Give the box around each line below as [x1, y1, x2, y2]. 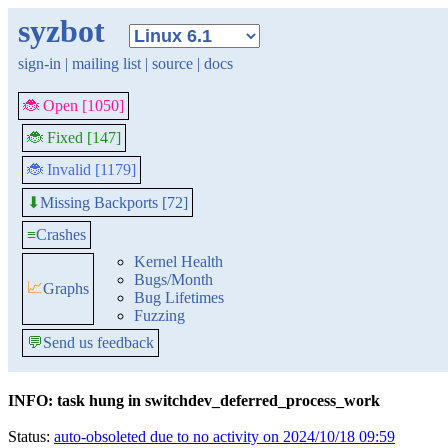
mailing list [72, 55, 141, 72]
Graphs [43, 280, 89, 297]
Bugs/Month [134, 271, 213, 288]
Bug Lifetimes [134, 289, 224, 306]
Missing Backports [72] [40, 193, 188, 211]
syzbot [18, 13, 105, 49]
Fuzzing [134, 307, 185, 324]
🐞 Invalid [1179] [27, 161, 136, 178]
